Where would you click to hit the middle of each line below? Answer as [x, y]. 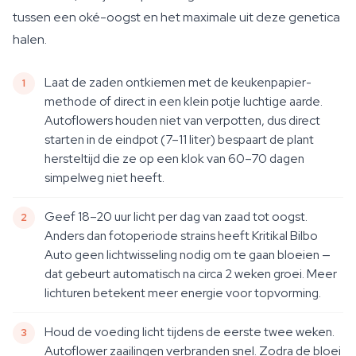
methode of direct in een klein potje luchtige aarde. [184, 101]
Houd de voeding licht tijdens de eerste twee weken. [190, 332]
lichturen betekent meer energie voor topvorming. [183, 293]
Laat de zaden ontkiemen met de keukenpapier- [178, 82]
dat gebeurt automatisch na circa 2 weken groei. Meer [191, 274]
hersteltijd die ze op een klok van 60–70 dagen [174, 159]
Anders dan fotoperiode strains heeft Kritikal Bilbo [181, 236]
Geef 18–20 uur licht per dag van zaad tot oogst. [176, 217]
